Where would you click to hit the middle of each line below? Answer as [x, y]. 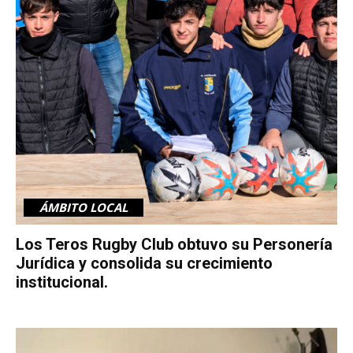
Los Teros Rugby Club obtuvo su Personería [174, 245]
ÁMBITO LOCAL [84, 208]
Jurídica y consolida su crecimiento [144, 264]
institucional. [62, 282]
